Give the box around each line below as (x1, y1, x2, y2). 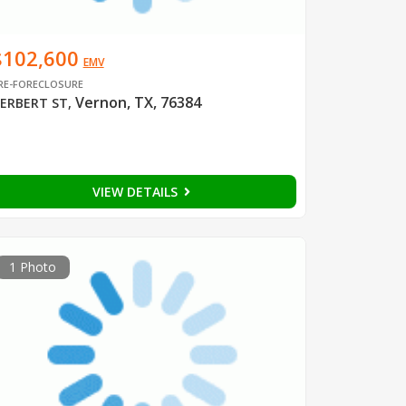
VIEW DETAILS (92, 182, 181, 200)
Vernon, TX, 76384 (74, 92, 201, 112)
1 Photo (8, 257, 56, 275)
